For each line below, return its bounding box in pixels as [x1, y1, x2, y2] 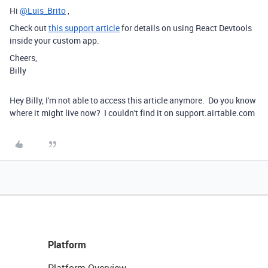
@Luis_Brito [20, 5, 66, 16]
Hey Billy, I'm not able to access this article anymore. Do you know [10, 95, 256, 106]
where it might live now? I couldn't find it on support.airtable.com [10, 107, 255, 118]
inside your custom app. [10, 35, 99, 46]
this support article [48, 22, 120, 33]
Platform [48, 238, 86, 251]
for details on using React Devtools [120, 22, 252, 33]
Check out [10, 22, 48, 33]
